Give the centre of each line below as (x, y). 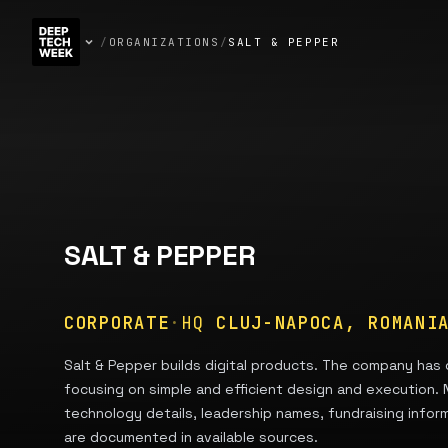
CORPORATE (117, 323)
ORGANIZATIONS (164, 42)
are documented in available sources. (191, 437)
